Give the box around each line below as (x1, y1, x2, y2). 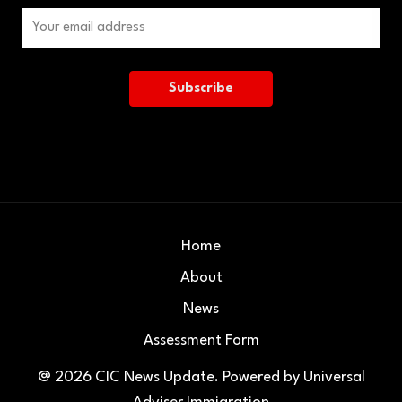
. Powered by (214, 369, 303, 385)
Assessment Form (143, 332, 259, 348)
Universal (302, 369, 365, 385)
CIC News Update (94, 369, 214, 385)
